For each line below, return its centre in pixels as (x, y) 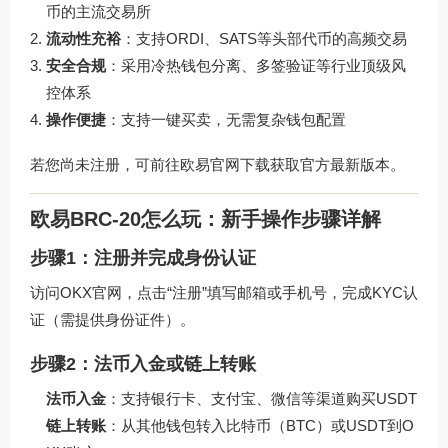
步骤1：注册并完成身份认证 (143, 258)
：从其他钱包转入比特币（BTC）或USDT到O (260, 426)
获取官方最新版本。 (337, 164)
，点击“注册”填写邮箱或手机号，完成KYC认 (270, 293)
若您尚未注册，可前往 (105, 164)
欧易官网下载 (225, 164)
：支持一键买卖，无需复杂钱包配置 (226, 119)
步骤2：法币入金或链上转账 (143, 364)
